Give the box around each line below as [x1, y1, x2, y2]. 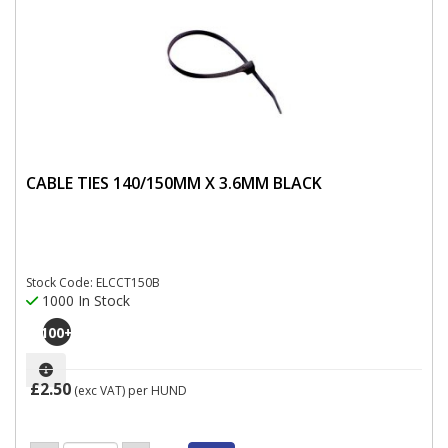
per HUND [128, 382, 187, 399]
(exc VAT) [71, 382, 128, 399]
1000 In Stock [38, 291, 130, 310]
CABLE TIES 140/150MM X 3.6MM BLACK [26, 171, 322, 194]
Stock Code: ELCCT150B [26, 274, 160, 291]
